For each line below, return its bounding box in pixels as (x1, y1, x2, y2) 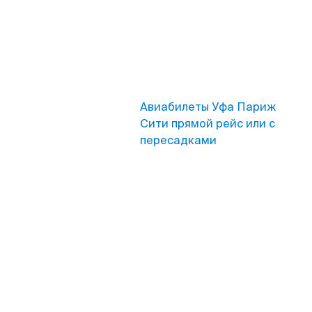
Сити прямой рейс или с (140, 116, 275, 131)
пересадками (140, 133, 217, 148)
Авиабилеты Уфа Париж (140, 100, 276, 114)
